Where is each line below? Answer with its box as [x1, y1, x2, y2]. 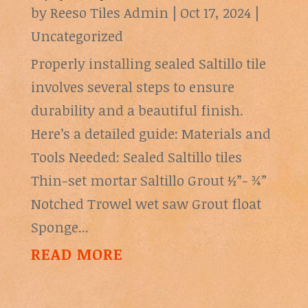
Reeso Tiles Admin [49, 3, 168, 23]
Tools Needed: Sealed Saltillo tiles [30, 147, 242, 167]
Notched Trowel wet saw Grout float [30, 194, 261, 214]
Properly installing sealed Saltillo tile [30, 54, 266, 74]
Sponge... [30, 217, 89, 237]
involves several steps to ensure [30, 77, 234, 97]
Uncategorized [30, 26, 123, 46]
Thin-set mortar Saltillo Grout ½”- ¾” [30, 170, 267, 190]
